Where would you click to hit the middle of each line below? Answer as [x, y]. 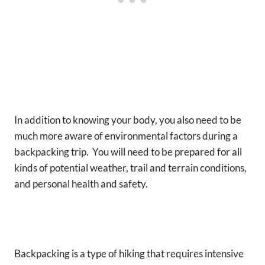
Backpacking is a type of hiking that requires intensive [129, 253]
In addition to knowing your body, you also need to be [128, 119]
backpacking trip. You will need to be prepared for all [128, 151]
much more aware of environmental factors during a [126, 135]
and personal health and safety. [83, 183]
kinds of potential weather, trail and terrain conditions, [130, 167]
